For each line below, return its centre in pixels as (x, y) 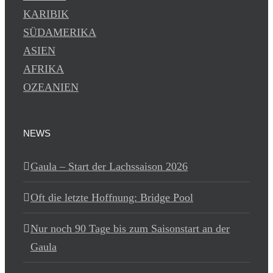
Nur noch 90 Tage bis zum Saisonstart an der (130, 229)
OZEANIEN (51, 87)
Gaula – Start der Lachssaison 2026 (109, 166)
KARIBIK (46, 14)
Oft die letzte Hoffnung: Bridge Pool (112, 197)
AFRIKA (44, 69)
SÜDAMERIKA (60, 32)
